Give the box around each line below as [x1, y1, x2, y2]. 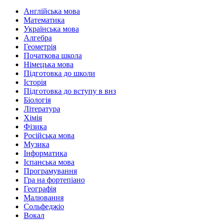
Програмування [24, 167, 77, 176]
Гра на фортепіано [24, 176, 85, 184]
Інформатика [24, 149, 67, 158]
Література [24, 105, 60, 113]
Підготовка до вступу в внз [24, 87, 116, 96]
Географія [24, 184, 56, 193]
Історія [24, 78, 46, 87]
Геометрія [24, 42, 56, 51]
